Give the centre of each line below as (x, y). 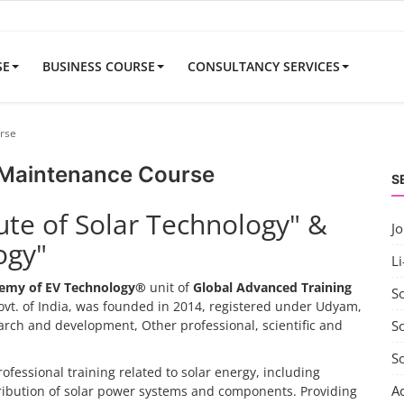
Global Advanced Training (272, 287)
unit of (170, 287)
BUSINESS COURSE (99, 66)
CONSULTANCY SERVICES (264, 66)
